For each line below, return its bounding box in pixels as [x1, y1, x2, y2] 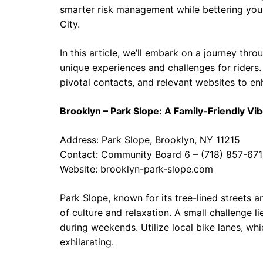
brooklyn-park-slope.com [100, 163, 213, 175]
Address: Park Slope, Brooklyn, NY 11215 [60, 134, 240, 146]
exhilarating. [60, 236, 114, 248]
